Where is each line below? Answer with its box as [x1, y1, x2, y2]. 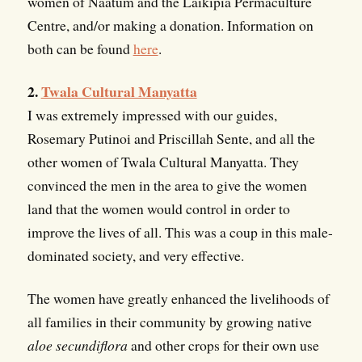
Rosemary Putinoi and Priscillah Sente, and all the [27, 128, 315, 149]
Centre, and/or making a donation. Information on [27, 15, 314, 36]
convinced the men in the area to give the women [27, 175, 307, 196]
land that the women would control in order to [27, 199, 290, 219]
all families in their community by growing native [27, 312, 312, 332]
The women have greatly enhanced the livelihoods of [27, 288, 330, 309]
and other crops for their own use [127, 335, 319, 356]
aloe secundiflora [27, 335, 128, 356]
